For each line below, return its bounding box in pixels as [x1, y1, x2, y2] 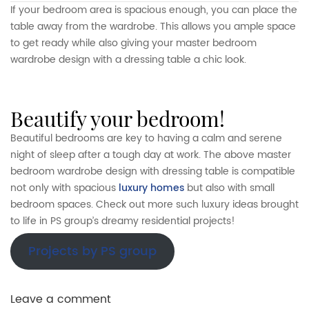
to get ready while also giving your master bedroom [10, 34, 257, 51]
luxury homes [119, 179, 184, 196]
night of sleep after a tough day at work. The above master [10, 146, 291, 163]
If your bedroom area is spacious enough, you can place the [10, 1, 297, 18]
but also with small [184, 179, 275, 196]
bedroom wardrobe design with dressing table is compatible [10, 163, 295, 179]
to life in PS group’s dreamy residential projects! [10, 212, 235, 229]
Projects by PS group [28, 241, 157, 261]
